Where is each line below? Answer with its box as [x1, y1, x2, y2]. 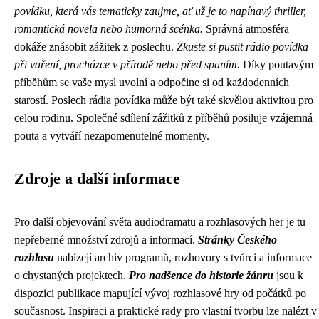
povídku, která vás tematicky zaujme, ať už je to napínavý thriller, [14, 5, 306, 17]
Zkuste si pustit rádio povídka [177, 41, 308, 53]
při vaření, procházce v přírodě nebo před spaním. [14, 58, 240, 70]
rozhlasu [14, 251, 54, 263]
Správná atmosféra [203, 23, 289, 35]
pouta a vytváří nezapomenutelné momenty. [14, 130, 209, 142]
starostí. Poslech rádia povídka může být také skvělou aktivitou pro [14, 94, 313, 106]
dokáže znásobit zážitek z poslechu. [14, 41, 177, 53]
